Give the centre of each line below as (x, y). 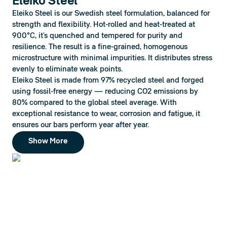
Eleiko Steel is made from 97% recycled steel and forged (108, 81)
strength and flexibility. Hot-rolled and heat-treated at (104, 25)
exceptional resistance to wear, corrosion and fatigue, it (106, 115)
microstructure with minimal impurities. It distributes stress (112, 59)
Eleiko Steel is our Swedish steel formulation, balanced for (111, 14)
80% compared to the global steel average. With (94, 103)
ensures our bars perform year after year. (81, 126)
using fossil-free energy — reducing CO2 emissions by (105, 92)
